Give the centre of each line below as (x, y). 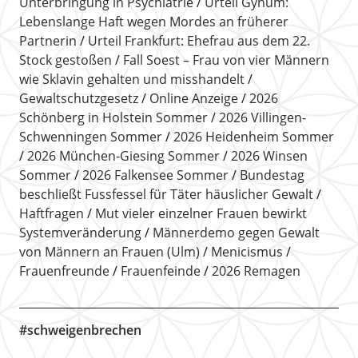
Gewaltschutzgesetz (78, 98)
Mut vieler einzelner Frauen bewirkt (201, 213)
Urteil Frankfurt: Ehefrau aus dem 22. (199, 40)
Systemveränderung (80, 232)
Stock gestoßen (65, 60)
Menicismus (247, 251)
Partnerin (48, 40)
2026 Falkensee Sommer (155, 175)
